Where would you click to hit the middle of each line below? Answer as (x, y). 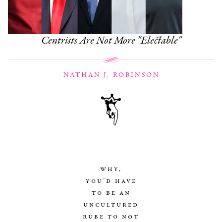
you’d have (111, 181)
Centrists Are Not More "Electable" (111, 40)
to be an (111, 193)
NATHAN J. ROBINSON (112, 75)
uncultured (111, 204)
